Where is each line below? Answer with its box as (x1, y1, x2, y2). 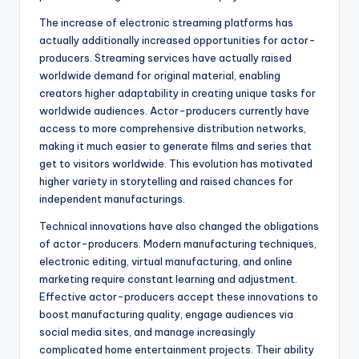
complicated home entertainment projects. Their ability (39, 343, 314, 357)
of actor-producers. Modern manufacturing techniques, (39, 237, 317, 251)
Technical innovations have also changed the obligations (39, 220, 319, 233)
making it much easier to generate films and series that (39, 139, 312, 153)
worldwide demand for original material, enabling (39, 69, 280, 83)
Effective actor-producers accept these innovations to (39, 290, 318, 304)
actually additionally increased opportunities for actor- (39, 34, 316, 47)
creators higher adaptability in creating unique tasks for (39, 87, 316, 100)
